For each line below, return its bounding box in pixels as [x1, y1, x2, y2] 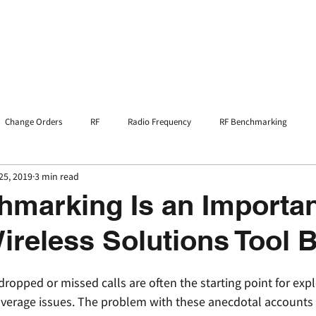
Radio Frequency [128, 116, 191, 128]
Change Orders [5, 116, 62, 128]
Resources [261, 32, 312, 43]
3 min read [35, 169, 79, 183]
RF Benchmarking [219, 116, 287, 128]
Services [156, 32, 197, 43]
